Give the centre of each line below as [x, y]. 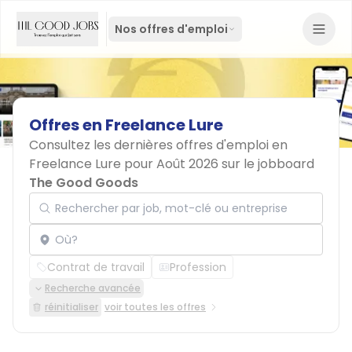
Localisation [63, 224]
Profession [198, 267]
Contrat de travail [96, 267]
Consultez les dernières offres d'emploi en [158, 145]
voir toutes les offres [155, 307]
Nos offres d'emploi [171, 29]
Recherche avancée [93, 288]
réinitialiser [71, 307]
